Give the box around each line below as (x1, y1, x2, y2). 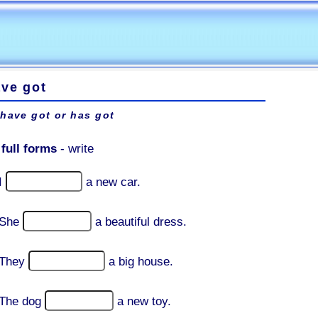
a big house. (109, 255, 173, 268)
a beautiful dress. (95, 215, 187, 229)
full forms (1, 142, 57, 155)
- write (57, 142, 94, 155)
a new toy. (117, 295, 171, 308)
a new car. (86, 175, 141, 189)
